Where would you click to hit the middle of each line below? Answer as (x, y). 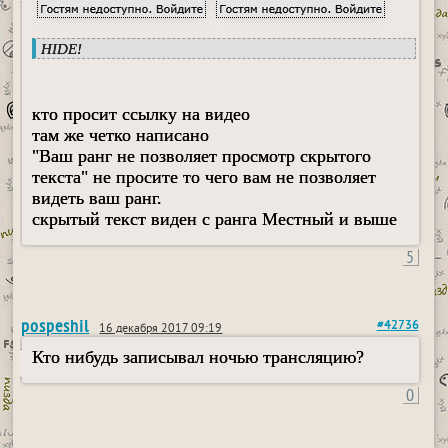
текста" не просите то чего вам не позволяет (204, 177)
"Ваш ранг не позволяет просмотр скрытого (202, 156)
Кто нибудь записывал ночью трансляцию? (198, 357)
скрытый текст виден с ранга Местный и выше (215, 219)
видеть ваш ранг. (97, 198)
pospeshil (55, 325)
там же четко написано (121, 135)
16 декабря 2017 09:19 (161, 329)
